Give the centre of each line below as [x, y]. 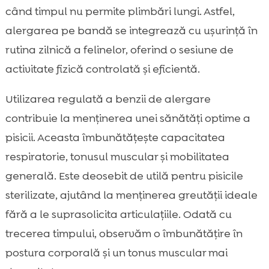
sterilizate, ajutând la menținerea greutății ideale [131, 195]
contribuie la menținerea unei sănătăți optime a [128, 118]
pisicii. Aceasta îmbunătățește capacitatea [115, 137]
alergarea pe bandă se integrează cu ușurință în [131, 30]
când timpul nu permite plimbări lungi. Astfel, [120, 11]
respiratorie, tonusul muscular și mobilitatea [117, 156]
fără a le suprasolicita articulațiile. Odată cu [118, 214]
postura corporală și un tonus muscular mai [116, 252]
